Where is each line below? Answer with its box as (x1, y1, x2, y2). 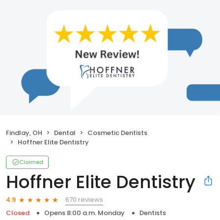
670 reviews (65, 194, 103, 204)
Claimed (19, 158, 43, 166)
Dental (54, 128, 76, 137)
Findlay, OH (6, 128, 42, 137)
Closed (6, 208, 29, 218)
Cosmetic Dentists (87, 128, 147, 137)
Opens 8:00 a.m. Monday (44, 208, 125, 218)
